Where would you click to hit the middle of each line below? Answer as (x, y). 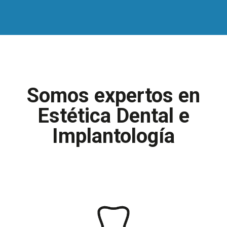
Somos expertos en (113, 95)
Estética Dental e (113, 116)
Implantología (113, 136)
